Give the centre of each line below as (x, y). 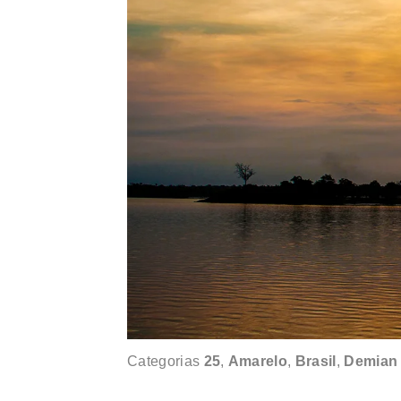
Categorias (166, 361)
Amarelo (258, 361)
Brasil (316, 361)
